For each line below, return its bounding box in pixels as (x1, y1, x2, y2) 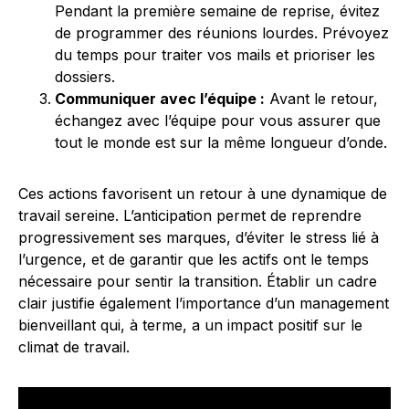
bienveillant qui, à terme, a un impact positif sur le (18, 316, 362, 334)
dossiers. (55, 68, 115, 86)
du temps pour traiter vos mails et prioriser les (55, 46, 375, 64)
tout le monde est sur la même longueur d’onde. (55, 133, 387, 152)
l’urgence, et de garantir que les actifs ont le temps (18, 250, 369, 268)
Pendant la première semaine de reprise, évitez (55, 2, 380, 20)
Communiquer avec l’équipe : (55, 89, 265, 108)
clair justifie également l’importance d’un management (18, 294, 389, 312)
